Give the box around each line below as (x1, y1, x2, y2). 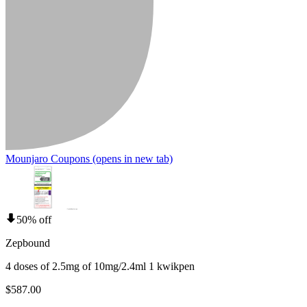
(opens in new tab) (90, 152, 173, 164)
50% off (16, 213, 51, 225)
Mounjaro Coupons (5, 152, 90, 164)
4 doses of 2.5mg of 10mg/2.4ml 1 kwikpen (5, 260, 195, 272)
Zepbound (5, 236, 50, 249)
